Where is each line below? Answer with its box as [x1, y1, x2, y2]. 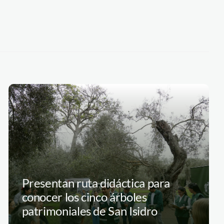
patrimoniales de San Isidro [21, 203, 157, 218]
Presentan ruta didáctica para [21, 175, 170, 190]
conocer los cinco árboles [21, 189, 147, 204]
